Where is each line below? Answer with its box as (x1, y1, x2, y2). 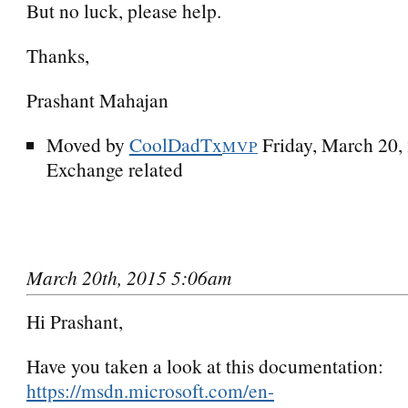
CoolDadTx (128, 130, 222, 158)
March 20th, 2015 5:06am (26, 263, 231, 291)
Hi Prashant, (26, 307, 123, 334)
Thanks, (26, 41, 89, 68)
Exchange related (46, 155, 183, 182)
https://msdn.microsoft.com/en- (26, 376, 274, 403)
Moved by (46, 130, 125, 158)
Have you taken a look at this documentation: (26, 352, 383, 379)
